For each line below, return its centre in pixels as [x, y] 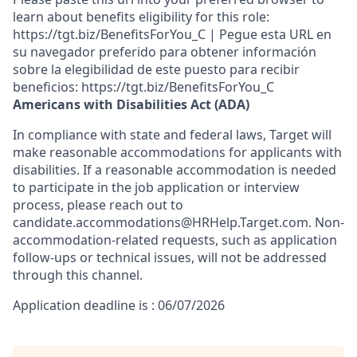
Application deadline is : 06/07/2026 [119, 305]
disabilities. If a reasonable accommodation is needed [175, 170]
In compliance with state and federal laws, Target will [172, 135]
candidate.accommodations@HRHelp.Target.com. [162, 222]
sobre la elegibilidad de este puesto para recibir [156, 69]
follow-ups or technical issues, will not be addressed [170, 257]
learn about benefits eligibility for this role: [141, 17]
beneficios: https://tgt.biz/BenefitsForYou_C [143, 87]
